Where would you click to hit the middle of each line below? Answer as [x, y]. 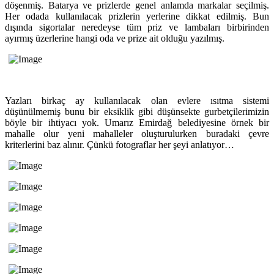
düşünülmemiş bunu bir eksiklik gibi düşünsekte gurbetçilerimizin [137, 111]
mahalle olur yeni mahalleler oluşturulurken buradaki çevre [137, 133]
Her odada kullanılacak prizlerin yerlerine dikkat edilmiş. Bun [137, 16]
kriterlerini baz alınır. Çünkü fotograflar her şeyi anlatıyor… [120, 144]
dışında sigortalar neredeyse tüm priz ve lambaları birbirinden [137, 27]
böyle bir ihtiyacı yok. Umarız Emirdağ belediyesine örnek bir [137, 122]
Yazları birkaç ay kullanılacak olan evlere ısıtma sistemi [137, 100]
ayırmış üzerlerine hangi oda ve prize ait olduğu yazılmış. [115, 38]
